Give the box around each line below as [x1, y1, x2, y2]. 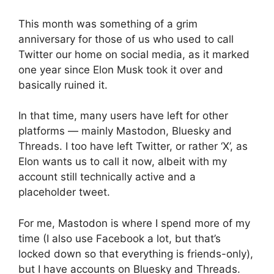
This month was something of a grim [18, 17, 198, 30]
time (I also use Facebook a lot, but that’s [18, 232, 221, 245]
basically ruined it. [18, 78, 108, 91]
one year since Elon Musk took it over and [18, 63, 223, 76]
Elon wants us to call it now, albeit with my [18, 155, 227, 168]
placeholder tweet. [18, 186, 110, 198]
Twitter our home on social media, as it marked [18, 48, 250, 61]
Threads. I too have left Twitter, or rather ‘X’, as [18, 140, 248, 152]
